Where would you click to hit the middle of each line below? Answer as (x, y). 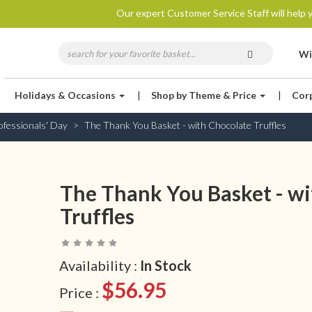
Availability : (99, 265)
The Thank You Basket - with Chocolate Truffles (185, 125)
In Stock (165, 265)
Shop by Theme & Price (205, 95)
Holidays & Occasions (67, 95)
